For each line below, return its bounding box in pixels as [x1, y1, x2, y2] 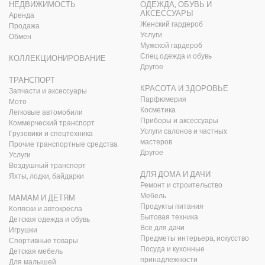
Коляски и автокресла [9, 205, 82, 214]
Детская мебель [9, 247, 63, 256]
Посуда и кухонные [140, 245, 205, 254]
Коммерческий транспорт [9, 119, 95, 128]
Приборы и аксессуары [140, 117, 218, 125]
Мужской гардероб [140, 41, 202, 50]
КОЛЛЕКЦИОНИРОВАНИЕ [9, 54, 106, 63]
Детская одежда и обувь [9, 215, 90, 224]
